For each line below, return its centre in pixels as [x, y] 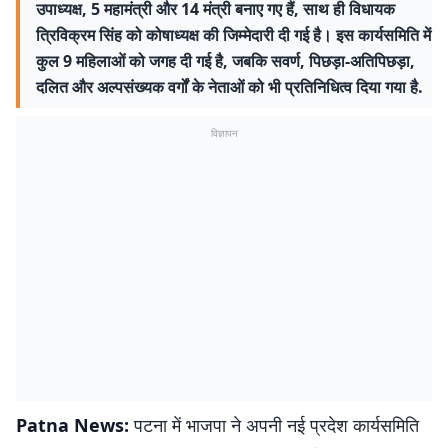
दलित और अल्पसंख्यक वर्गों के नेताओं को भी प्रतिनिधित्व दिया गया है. [229, 87]
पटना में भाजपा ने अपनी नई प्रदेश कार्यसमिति [276, 425]
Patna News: [75, 425]
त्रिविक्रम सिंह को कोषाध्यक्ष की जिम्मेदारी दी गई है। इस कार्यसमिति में [233, 35]
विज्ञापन [224, 133]
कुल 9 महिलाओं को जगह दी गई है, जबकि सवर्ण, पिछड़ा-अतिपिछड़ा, [225, 61]
